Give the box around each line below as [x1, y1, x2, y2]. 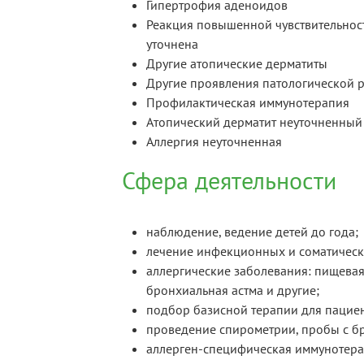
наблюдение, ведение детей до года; [146, 223, 358, 240]
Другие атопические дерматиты [146, 55, 327, 72]
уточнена [146, 36, 198, 53]
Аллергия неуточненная [146, 133, 282, 150]
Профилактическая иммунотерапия [146, 94, 349, 111]
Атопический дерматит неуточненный [146, 114, 362, 131]
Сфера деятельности [122, 164, 336, 197]
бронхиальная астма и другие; [146, 282, 319, 299]
